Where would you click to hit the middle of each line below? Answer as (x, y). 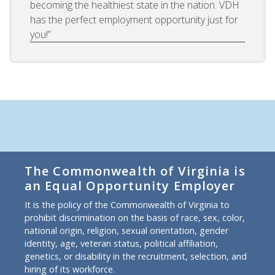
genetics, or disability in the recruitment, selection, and (136, 256)
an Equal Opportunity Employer (130, 185)
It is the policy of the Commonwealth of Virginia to (127, 204)
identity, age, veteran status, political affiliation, (121, 243)
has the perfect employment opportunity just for (134, 19)
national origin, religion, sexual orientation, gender (126, 230)
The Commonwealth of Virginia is (135, 171)
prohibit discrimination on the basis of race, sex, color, (135, 217)
